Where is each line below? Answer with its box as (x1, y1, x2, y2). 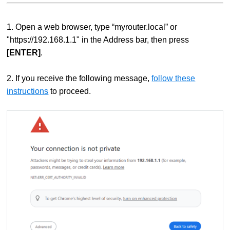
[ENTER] (7, 48, 41, 57)
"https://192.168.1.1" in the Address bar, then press (7, 35, 189, 44)
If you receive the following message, (15, 74, 152, 83)
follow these (151, 74, 196, 83)
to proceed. (48, 87, 91, 95)
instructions (7, 87, 49, 95)
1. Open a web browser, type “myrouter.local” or (7, 23, 178, 31)
